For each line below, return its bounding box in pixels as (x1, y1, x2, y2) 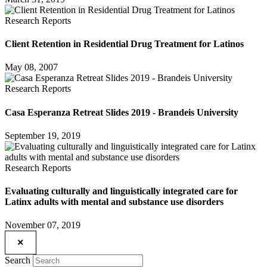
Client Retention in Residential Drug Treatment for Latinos (5, 39, 244, 49)
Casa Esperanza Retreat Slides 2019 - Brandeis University (5, 107, 238, 117)
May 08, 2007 (5, 62, 58, 73)
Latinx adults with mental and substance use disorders (5, 197, 223, 207)
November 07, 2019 (5, 220, 80, 231)
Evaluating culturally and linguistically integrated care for (5, 186, 238, 197)
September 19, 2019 (5, 130, 80, 141)
